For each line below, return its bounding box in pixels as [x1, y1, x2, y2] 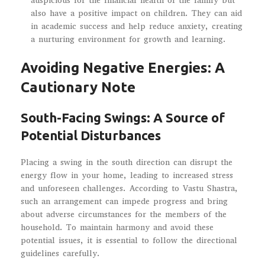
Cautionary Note [21, 79, 135, 95]
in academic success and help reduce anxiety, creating [31, 20, 243, 32]
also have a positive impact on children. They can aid [31, 7, 242, 19]
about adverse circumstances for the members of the [21, 208, 227, 220]
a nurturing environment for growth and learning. [31, 33, 226, 45]
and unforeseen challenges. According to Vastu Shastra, [21, 182, 238, 194]
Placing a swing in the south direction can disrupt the [21, 156, 232, 168]
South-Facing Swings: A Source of [21, 109, 225, 125]
